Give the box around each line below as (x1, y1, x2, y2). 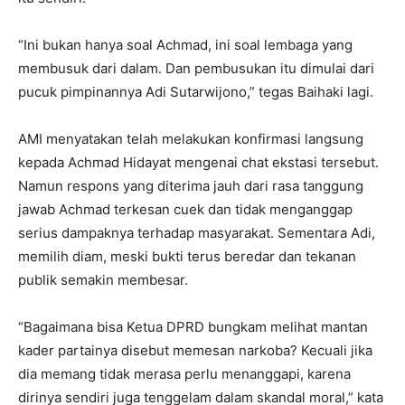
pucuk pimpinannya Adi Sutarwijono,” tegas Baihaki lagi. (18, 82, 373, 100)
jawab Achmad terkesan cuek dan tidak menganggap (18, 200, 353, 218)
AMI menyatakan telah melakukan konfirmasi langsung (18, 129, 363, 147)
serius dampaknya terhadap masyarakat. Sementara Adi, (18, 223, 375, 241)
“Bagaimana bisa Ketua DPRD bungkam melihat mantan (18, 317, 368, 335)
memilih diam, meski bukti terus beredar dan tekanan (18, 247, 356, 265)
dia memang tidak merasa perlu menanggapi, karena (18, 364, 351, 382)
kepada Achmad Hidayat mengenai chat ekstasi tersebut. (18, 153, 379, 171)
